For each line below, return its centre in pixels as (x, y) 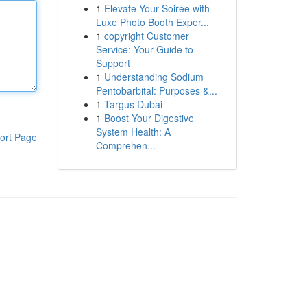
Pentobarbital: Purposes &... (156, 90)
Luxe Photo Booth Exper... (152, 22)
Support (113, 63)
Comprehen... (125, 145)
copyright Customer (146, 36)
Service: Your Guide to (144, 49)
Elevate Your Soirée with (157, 8)
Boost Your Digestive (149, 118)
